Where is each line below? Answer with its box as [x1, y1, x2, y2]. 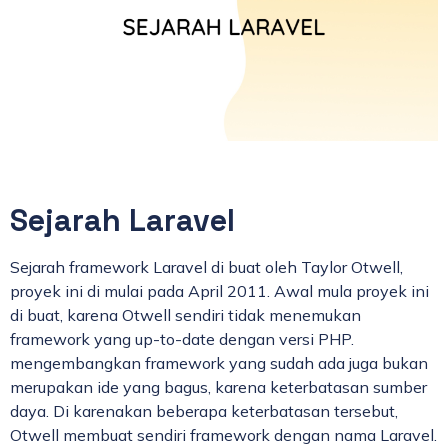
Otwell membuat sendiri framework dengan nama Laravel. [10, 424, 437, 445]
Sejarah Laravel [10, 200, 235, 240]
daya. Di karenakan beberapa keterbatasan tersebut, [10, 400, 398, 421]
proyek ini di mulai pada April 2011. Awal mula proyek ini [10, 280, 429, 301]
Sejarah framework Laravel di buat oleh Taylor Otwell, [10, 256, 403, 277]
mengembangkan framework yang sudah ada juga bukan [10, 352, 428, 373]
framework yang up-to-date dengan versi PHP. [10, 328, 354, 349]
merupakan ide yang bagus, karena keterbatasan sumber [10, 376, 427, 397]
